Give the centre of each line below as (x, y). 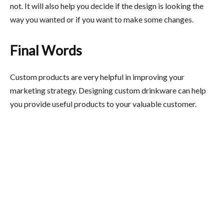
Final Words (46, 50)
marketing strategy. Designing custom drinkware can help (108, 90)
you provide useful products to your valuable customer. (103, 103)
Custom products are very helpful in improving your (97, 76)
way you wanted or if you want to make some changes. (102, 19)
